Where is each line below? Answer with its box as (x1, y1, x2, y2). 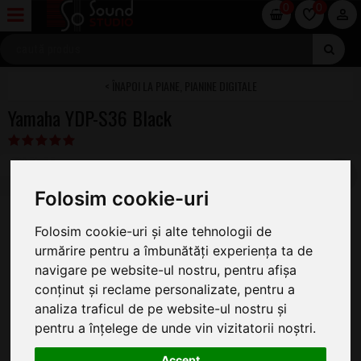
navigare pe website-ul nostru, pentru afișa (35, 261, 297, 278)
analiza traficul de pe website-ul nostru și (35, 300, 288, 317)
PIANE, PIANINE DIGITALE (155, 77, 257, 94)
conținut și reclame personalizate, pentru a (35, 280, 296, 297)
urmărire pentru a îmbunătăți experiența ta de (35, 242, 313, 259)
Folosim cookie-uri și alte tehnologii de (35, 222, 272, 239)
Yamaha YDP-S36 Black (8, 103, 172, 132)
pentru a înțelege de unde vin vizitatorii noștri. (35, 319, 317, 336)
